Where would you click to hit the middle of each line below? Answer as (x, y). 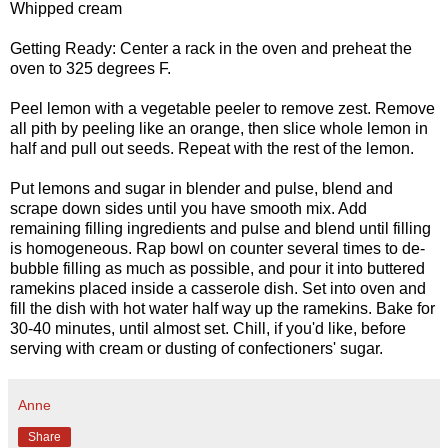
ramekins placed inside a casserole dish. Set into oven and (218, 289)
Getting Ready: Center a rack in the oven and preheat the (211, 49)
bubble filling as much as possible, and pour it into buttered (217, 269)
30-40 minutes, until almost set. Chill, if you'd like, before (208, 329)
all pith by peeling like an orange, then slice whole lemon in (219, 129)
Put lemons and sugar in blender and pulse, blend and (201, 189)
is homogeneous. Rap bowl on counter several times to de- (217, 249)
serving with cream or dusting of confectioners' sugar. (196, 349)
